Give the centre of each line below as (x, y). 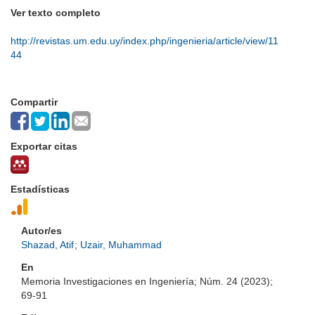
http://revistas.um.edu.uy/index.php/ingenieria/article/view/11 (144, 41)
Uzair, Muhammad (121, 245)
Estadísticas (40, 189)
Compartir (34, 102)
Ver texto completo (56, 13)
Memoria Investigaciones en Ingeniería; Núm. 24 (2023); (147, 281)
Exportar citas (44, 146)
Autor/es (41, 231)
